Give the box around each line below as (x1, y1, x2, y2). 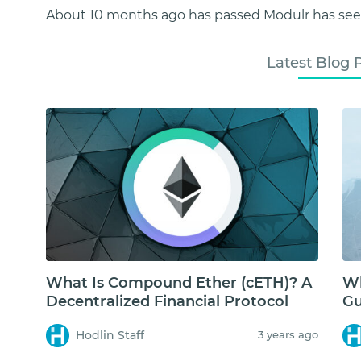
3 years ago (257, 327, 318, 341)
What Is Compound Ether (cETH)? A (46, 273, 312, 292)
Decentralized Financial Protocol (46, 292, 288, 310)
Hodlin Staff (76, 327, 145, 342)
